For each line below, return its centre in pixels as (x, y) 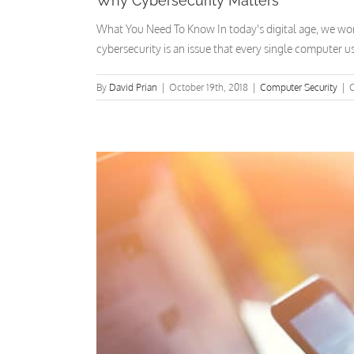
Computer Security (299, 88)
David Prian (133, 88)
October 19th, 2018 (209, 88)
